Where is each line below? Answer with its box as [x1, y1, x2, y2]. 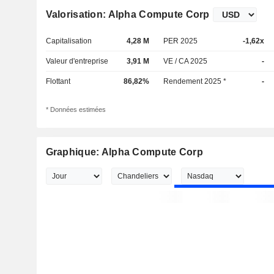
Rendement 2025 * [163, 77, 227, 86]
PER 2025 [163, 37, 198, 45]
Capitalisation [45, 37, 92, 45]
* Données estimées [45, 106, 106, 114]
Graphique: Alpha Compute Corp [45, 147, 203, 158]
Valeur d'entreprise [45, 57, 108, 65]
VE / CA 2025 [163, 57, 208, 65]
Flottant [45, 77, 70, 86]
